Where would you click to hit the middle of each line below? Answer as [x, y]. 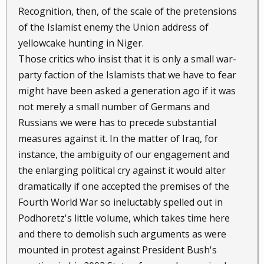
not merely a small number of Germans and [114, 107]
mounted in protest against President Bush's [118, 250]
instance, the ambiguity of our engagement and [124, 154]
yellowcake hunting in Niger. [81, 43]
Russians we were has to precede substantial [117, 123]
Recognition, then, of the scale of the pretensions [128, 11]
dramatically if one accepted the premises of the [124, 186]
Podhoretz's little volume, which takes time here [124, 218]
